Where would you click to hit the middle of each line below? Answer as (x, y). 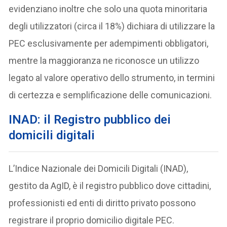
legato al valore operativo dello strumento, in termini (112, 78)
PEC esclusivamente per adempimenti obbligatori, (109, 43)
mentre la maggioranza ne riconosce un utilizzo (104, 60)
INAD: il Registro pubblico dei (90, 119)
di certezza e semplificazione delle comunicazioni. (110, 95)
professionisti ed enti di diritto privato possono (102, 203)
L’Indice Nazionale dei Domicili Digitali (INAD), (99, 168)
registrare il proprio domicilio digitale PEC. (92, 220)
